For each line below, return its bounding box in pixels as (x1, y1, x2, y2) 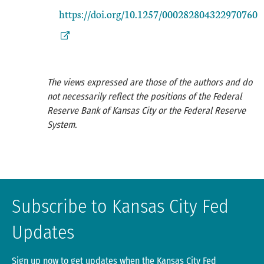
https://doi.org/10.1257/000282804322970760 (59, 6, 258, 21)
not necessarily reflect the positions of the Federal (47, 91, 242, 102)
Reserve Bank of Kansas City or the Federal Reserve (47, 105, 246, 116)
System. (47, 119, 77, 130)
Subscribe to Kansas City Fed (12, 195, 229, 217)
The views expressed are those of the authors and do (47, 77, 252, 88)
